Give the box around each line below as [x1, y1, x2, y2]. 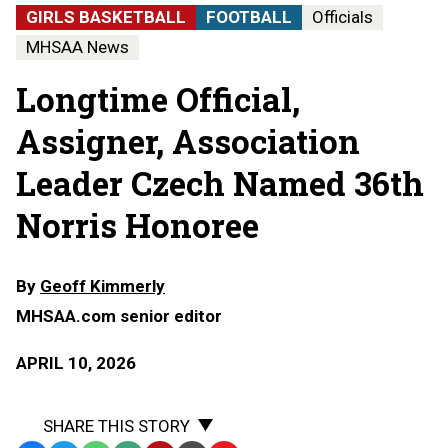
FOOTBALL [206, 6, 292, 27]
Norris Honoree [16, 202, 259, 247]
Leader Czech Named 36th [16, 160, 424, 205]
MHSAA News [26, 36, 129, 57]
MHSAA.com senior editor [16, 305, 222, 326]
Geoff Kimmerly [40, 275, 165, 296]
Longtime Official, [16, 76, 300, 121]
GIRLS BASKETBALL [26, 6, 186, 27]
